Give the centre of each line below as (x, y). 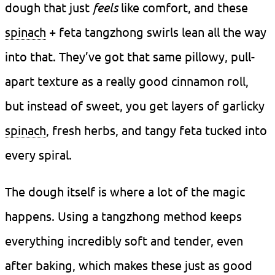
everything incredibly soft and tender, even (124, 241)
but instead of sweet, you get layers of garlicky (135, 106)
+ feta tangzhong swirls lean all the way (156, 32)
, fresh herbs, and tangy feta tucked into (157, 130)
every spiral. (38, 155)
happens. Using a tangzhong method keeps (123, 216)
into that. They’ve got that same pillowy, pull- (130, 56)
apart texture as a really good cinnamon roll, (127, 81)
